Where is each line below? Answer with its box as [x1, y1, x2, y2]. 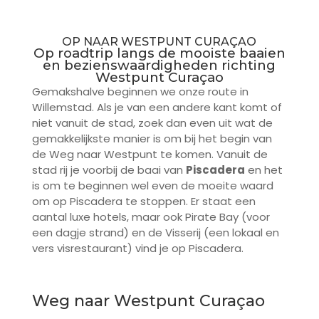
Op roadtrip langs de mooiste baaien [33, 44, 286, 61]
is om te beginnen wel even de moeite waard [31, 177, 273, 193]
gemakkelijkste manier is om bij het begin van [31, 130, 272, 146]
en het [244, 162, 283, 177]
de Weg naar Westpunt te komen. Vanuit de [31, 146, 268, 162]
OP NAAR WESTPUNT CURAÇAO [62, 34, 257, 48]
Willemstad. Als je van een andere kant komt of [31, 99, 282, 115]
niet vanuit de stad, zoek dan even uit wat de [31, 115, 273, 130]
